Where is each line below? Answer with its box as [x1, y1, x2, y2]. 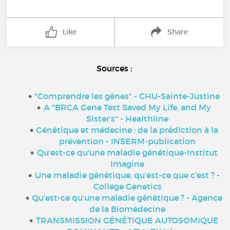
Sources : [96, 63, 134, 73]
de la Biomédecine [89, 204, 165, 214]
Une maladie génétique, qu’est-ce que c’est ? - [34, 170, 220, 180]
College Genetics [93, 181, 162, 191]
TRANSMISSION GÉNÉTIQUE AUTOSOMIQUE [35, 215, 219, 225]
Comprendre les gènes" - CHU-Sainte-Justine [37, 91, 220, 101]
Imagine [110, 159, 144, 169]
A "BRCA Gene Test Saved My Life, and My [43, 102, 211, 112]
